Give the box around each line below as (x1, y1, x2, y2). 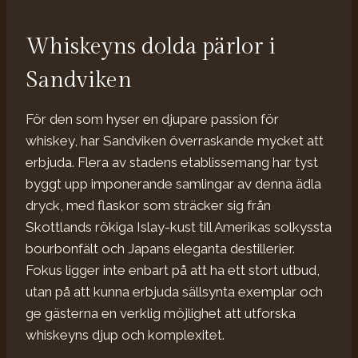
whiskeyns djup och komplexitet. (26, 326, 225, 343)
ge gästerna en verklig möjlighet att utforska (26, 304, 296, 321)
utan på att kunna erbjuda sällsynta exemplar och (26, 283, 323, 300)
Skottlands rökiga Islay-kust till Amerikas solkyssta (26, 218, 332, 235)
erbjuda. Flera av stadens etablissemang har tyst (26, 153, 318, 170)
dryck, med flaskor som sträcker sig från (26, 197, 271, 213)
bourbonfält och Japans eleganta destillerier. (26, 240, 295, 257)
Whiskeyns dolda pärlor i (26, 33, 276, 60)
